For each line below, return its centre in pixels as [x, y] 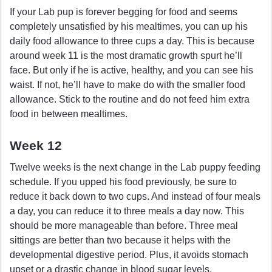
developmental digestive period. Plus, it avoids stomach [129, 255]
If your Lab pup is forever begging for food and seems [124, 12]
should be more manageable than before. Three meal [124, 226]
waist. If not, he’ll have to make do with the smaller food [127, 84]
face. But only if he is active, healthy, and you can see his [131, 70]
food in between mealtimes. [69, 114]
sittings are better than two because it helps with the [120, 240]
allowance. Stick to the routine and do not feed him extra [130, 99]
